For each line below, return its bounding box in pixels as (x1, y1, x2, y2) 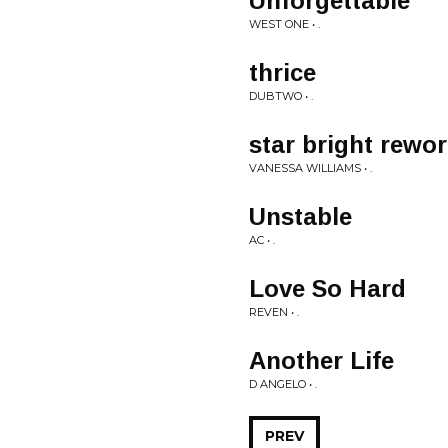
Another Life (249, 347, 394, 374)
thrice (249, 59, 316, 86)
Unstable (249, 203, 352, 230)
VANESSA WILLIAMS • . (249, 161, 372, 175)
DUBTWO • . (249, 89, 313, 103)
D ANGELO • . (249, 377, 317, 391)
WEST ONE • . (249, 17, 320, 31)
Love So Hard (249, 275, 406, 302)
